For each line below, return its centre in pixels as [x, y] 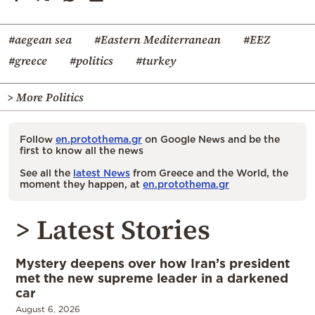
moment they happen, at [81, 184]
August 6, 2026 [48, 309]
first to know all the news [82, 150]
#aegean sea [40, 39]
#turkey [156, 60]
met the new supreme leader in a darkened [152, 277]
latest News [102, 172]
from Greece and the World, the [209, 172]
